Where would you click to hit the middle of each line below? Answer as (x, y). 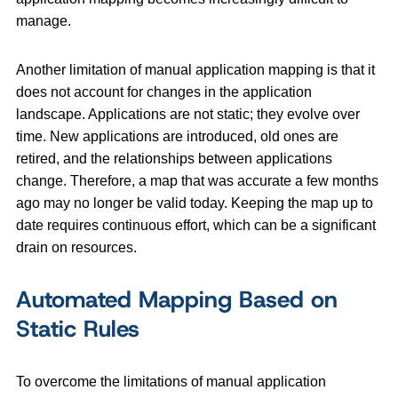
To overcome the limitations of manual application (171, 381)
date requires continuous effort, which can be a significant (196, 225)
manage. (44, 20)
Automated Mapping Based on (177, 299)
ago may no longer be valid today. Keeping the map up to (195, 203)
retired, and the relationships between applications (174, 158)
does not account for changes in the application (164, 92)
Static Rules (78, 328)
